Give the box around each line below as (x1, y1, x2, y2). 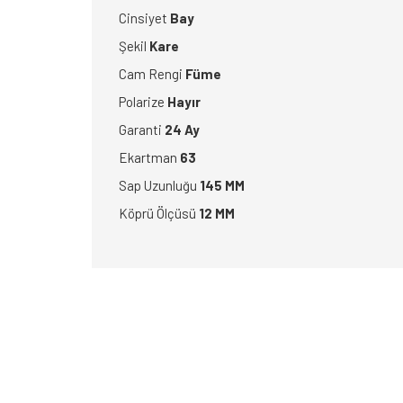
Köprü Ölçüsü (119, 205, 199, 221)
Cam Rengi (119, 66, 185, 82)
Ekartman (119, 149, 180, 166)
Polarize (119, 94, 167, 110)
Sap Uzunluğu (119, 177, 200, 193)
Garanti (119, 121, 165, 138)
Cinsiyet (119, 10, 170, 26)
